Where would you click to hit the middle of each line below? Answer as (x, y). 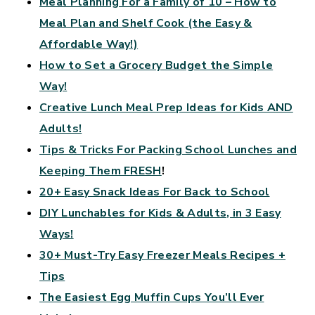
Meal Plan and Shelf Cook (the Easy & (146, 23)
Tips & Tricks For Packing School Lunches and (168, 149)
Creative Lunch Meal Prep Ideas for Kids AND (166, 107)
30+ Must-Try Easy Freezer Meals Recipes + (163, 255)
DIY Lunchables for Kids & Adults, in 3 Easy (160, 213)
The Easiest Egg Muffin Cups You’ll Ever (152, 297)
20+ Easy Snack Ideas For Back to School (155, 192)
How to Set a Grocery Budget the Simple (156, 65)
